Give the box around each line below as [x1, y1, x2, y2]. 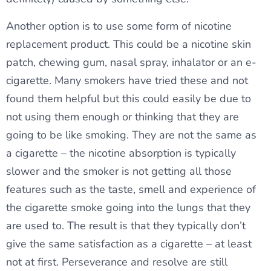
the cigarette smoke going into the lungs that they [6, 200, 250, 215]
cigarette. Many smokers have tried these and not [6, 73, 248, 88]
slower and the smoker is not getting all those [6, 164, 232, 179]
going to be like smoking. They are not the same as [6, 128, 256, 143]
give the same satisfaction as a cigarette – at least [6, 237, 252, 252]
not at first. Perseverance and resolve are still [6, 255, 227, 270]
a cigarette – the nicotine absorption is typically [6, 146, 236, 161]
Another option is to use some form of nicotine [6, 19, 232, 34]
